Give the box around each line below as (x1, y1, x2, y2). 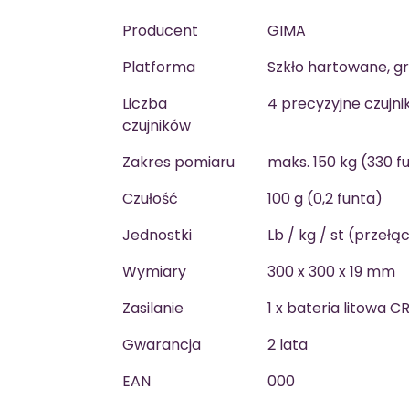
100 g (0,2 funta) (267, 188, 383, 209)
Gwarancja (122, 334, 201, 355)
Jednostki (122, 225, 192, 246)
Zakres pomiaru (122, 152, 235, 173)
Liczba (122, 93, 167, 114)
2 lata (267, 334, 308, 355)
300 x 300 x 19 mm (267, 261, 395, 282)
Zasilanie (122, 298, 184, 319)
